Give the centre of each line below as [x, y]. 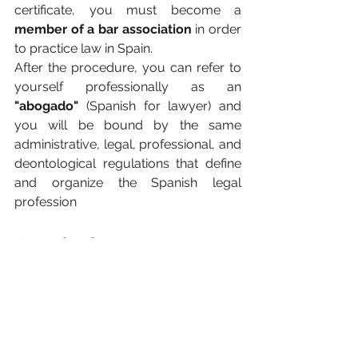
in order [217, 29]
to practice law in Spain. [84, 48]
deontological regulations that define [128, 163]
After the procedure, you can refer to [128, 68]
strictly [220, 307]
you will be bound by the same [128, 125]
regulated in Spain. [82, 326]
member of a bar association [103, 29]
